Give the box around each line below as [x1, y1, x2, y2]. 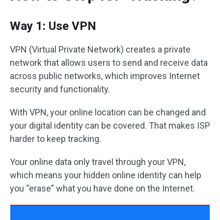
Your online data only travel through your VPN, [10, 157, 186, 167]
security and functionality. [10, 84, 110, 94]
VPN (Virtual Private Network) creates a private [10, 44, 191, 55]
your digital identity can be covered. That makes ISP [10, 120, 210, 131]
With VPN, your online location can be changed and [10, 107, 206, 117]
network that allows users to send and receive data [10, 57, 208, 68]
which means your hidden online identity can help [10, 170, 201, 180]
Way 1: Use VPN [10, 19, 96, 33]
